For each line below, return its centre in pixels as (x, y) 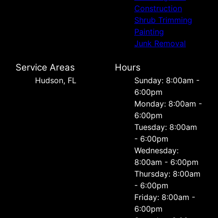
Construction (158, 9)
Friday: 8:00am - (165, 197)
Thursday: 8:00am (167, 174)
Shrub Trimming (163, 20)
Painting (149, 32)
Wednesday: (156, 151)
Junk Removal (160, 44)
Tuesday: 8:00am (166, 127)
